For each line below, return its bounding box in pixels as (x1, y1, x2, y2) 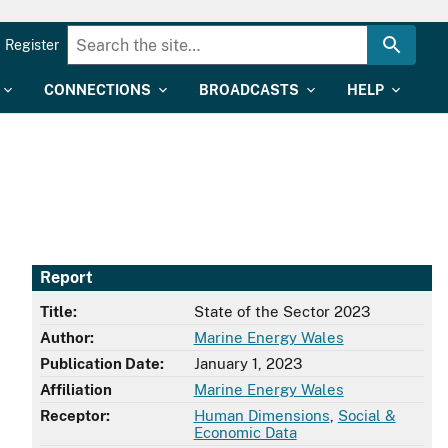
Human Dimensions (193, 407, 330, 425)
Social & (337, 407, 396, 425)
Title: (40, 303, 77, 321)
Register (5, 37, 59, 53)
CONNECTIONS (44, 82, 151, 98)
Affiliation (40, 381, 112, 399)
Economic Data (193, 424, 297, 442)
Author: (40, 329, 94, 347)
